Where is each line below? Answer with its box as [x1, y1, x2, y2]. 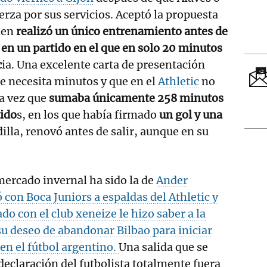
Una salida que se [119, 240, 208, 254]
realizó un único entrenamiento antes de [14, 24, 228, 38]
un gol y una [159, 107, 222, 122]
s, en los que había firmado [17, 107, 159, 122]
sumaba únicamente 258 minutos [46, 91, 223, 105]
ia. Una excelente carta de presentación [2, 57, 205, 72]
